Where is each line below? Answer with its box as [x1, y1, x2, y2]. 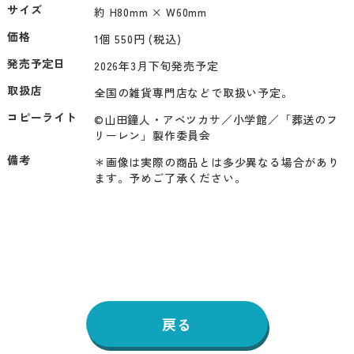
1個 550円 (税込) [93, 30, 182, 47]
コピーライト [6, 108, 77, 125]
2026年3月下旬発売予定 [93, 57, 219, 73]
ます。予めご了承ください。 [93, 169, 247, 186]
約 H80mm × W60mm [93, 3, 207, 20]
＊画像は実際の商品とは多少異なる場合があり [93, 153, 340, 170]
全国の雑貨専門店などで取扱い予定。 [93, 84, 293, 100]
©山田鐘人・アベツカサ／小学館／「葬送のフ [93, 111, 338, 127]
